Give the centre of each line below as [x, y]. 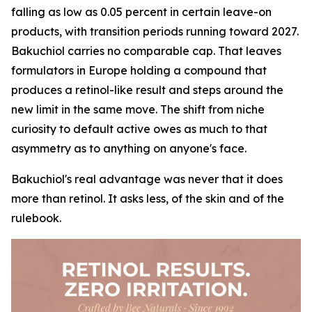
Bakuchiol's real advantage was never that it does [147, 179]
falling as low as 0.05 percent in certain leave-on [141, 12]
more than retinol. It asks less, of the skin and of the [148, 198]
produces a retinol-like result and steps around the [147, 90]
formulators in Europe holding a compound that [139, 70]
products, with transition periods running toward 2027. [155, 31]
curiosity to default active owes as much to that [139, 129]
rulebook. [36, 218]
